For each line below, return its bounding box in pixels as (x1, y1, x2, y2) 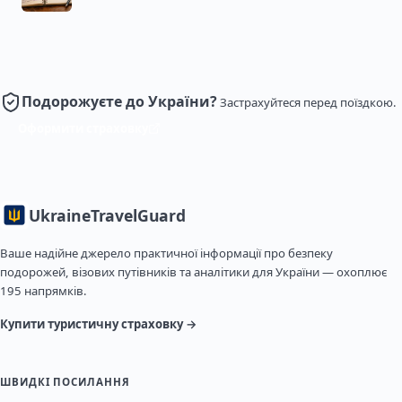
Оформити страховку (18, 119, 148, 136)
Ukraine (29, 205, 91, 227)
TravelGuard (90, 205, 186, 227)
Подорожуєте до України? (22, 92, 217, 112)
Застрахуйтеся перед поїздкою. (220, 94, 397, 111)
